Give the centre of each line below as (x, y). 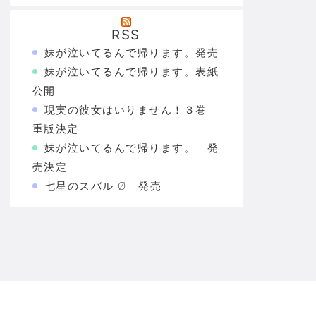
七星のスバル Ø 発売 (103, 186)
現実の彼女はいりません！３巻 (131, 110)
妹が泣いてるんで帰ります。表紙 (131, 72)
